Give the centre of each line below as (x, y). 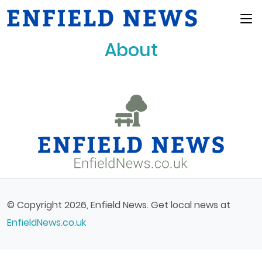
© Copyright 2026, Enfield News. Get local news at (119, 205)
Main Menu (226, 18)
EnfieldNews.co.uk (46, 223)
